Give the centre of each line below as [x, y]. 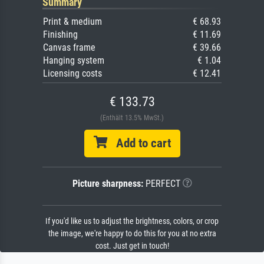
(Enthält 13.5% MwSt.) [132, 118]
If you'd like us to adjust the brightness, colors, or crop [132, 221]
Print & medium [72, 21]
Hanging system [74, 60]
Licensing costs [72, 73]
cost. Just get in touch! [132, 246]
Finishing [60, 34]
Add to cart [139, 143]
